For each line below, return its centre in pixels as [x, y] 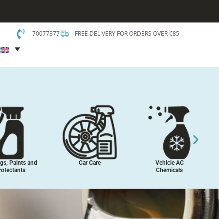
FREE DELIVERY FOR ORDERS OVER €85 [127, 33]
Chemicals [169, 170]
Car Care [90, 163]
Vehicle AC [169, 163]
